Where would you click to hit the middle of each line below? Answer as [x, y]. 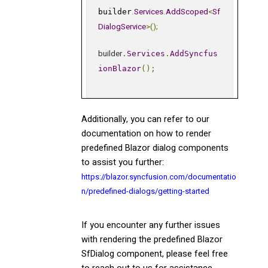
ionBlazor [120, 68]
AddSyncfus [194, 53]
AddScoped [187, 12]
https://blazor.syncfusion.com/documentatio [159, 177]
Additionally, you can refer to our [145, 119]
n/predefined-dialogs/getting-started [145, 191]
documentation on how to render [146, 134]
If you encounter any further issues [151, 225]
